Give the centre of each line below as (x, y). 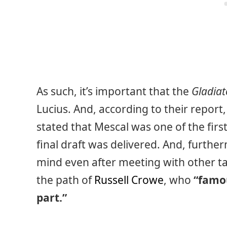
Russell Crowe (129, 180)
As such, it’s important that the (114, 91)
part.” (52, 198)
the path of (65, 180)
